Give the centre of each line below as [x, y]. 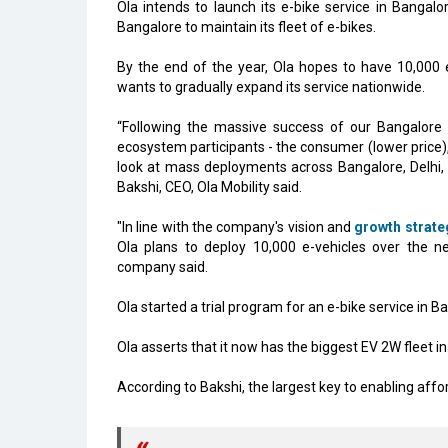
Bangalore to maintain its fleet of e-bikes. [246, 27]
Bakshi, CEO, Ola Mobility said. [209, 187]
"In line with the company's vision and [236, 227]
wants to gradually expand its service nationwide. [271, 87]
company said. [162, 267]
